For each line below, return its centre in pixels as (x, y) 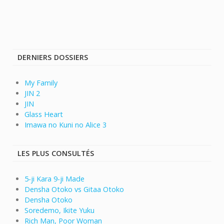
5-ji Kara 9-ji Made (54, 179)
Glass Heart (44, 114)
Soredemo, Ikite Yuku (59, 210)
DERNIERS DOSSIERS (53, 57)
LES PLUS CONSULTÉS (56, 153)
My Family (41, 83)
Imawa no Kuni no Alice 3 (65, 125)
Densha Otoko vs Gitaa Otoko (74, 189)
